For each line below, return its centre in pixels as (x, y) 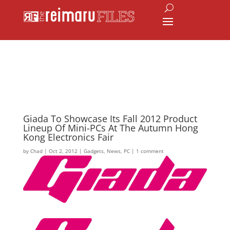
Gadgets (93, 151)
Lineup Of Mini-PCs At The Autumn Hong (110, 128)
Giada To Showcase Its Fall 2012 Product (110, 119)
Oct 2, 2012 (63, 151)
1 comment (150, 151)
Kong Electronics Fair (68, 137)
